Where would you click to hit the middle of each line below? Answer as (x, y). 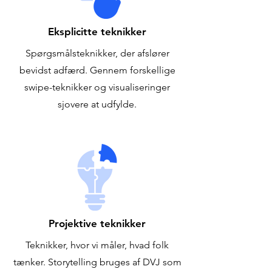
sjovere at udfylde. (97, 104)
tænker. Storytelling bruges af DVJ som (97, 262)
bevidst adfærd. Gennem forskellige (97, 70)
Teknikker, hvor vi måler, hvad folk (97, 245)
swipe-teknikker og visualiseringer (97, 87)
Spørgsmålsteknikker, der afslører (97, 53)
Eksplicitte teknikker (97, 32)
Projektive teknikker (97, 223)
